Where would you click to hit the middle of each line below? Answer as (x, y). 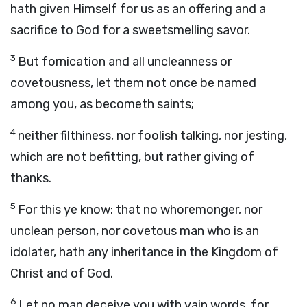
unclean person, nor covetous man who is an (135, 231)
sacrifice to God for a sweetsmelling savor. (130, 30)
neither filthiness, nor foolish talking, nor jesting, (152, 136)
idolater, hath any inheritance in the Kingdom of (144, 252)
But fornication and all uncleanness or (125, 62)
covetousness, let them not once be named (133, 83)
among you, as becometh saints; (102, 104)
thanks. (31, 178)
